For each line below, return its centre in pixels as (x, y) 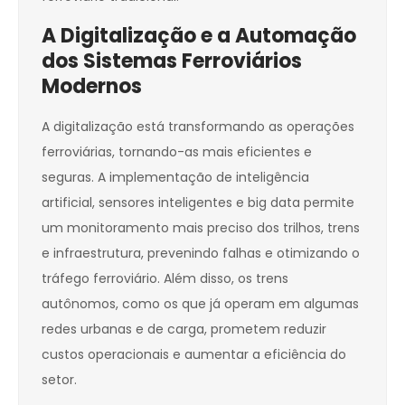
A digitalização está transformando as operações (198, 127)
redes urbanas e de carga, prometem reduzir (184, 330)
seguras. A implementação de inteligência (175, 178)
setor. (59, 380)
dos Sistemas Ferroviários (172, 61)
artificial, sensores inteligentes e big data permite (198, 203)
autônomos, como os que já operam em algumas (200, 304)
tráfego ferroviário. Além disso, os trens (165, 279)
